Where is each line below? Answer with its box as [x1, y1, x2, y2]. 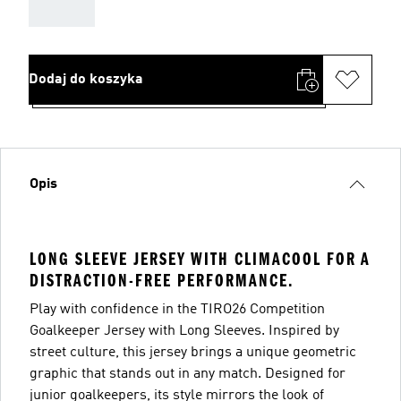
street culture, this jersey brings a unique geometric [30, 345, 356, 360]
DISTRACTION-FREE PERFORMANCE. [30, 269, 294, 291]
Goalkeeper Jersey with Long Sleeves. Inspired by [30, 323, 339, 338]
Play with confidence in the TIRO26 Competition [30, 302, 325, 317]
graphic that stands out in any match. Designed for [30, 366, 346, 381]
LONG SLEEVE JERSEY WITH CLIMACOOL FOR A [30, 248, 371, 269]
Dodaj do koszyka [29, 72, 143, 87]
